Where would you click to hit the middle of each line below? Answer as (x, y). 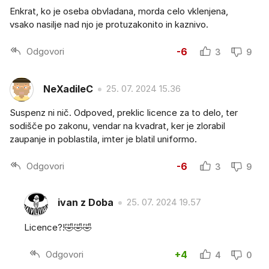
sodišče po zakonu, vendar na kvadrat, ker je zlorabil (117, 125)
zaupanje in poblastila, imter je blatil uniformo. (103, 139)
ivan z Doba (86, 203)
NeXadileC (68, 89)
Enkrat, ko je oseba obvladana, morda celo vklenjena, (119, 11)
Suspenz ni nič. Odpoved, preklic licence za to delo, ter (124, 112)
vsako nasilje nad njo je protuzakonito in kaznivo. (109, 24)
